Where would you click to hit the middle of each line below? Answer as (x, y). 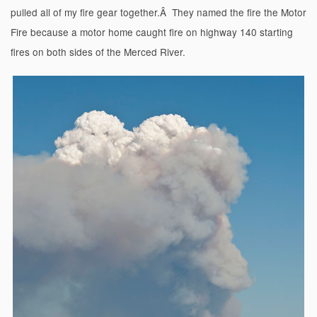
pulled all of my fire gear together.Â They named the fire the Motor (158, 12)
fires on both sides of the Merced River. (98, 51)
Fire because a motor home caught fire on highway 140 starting (152, 31)
